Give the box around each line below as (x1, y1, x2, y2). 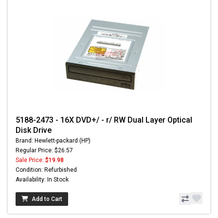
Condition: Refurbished (16, 166, 77, 174)
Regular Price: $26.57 (16, 147, 73, 154)
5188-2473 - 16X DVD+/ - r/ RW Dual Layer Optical (16, 115, 192, 125)
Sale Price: (16, 157, 45, 164)
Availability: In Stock (16, 176, 69, 183)
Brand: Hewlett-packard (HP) (16, 137, 91, 145)
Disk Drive (16, 126, 52, 135)
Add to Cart (32, 196, 62, 203)
